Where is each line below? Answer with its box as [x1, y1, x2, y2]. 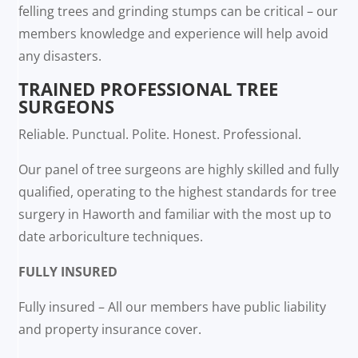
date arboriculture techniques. [18, 228, 204, 246]
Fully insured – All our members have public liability [18, 298, 327, 316]
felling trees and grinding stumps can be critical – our [18, 2, 339, 21]
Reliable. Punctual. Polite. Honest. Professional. [18, 125, 302, 144]
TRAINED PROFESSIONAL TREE [18, 77, 279, 101]
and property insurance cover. [18, 320, 202, 339]
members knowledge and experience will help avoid [18, 25, 329, 43]
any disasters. [18, 47, 102, 66]
